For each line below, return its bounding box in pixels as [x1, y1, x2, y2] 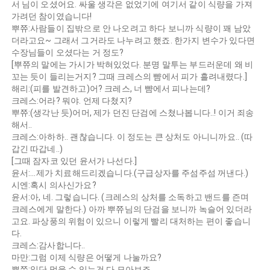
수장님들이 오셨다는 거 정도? [11, 48, 124, 58]
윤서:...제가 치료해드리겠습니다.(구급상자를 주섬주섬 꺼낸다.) [11, 168, 249, 178]
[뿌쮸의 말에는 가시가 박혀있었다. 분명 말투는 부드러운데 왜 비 [11, 60, 254, 70]
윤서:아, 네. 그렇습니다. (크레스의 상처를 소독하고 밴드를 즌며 [11, 192, 250, 202]
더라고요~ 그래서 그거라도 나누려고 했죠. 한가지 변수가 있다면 [11, 36, 255, 46]
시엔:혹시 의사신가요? [11, 180, 96, 190]
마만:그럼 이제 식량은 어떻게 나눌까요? [11, 253, 162, 263]
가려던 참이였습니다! [11, 11, 92, 22]
